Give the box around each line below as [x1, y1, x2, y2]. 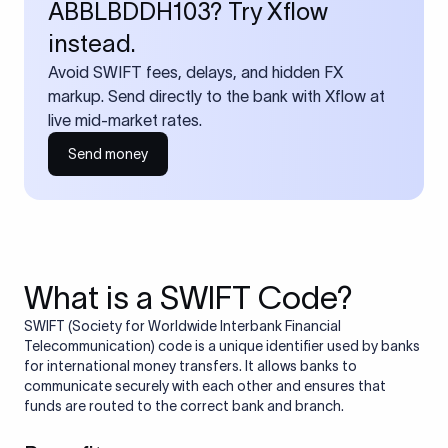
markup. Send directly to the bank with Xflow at [48, 87, 385, 105]
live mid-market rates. [48, 111, 202, 129]
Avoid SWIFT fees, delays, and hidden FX [48, 63, 343, 81]
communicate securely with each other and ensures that [24, 378, 386, 394]
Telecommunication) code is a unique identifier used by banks [24, 338, 420, 354]
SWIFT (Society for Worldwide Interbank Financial [24, 318, 341, 334]
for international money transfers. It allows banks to [24, 358, 357, 374]
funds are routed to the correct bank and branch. [24, 398, 344, 414]
